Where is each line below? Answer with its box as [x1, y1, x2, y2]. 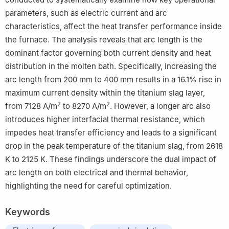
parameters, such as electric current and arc [5, 8, 167, 18]
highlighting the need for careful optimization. [5, 181, 172, 191]
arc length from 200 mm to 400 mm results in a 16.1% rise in [5, 75, 221, 85]
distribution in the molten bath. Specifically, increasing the [5, 61, 217, 72]
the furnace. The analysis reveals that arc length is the [5, 35, 202, 45]
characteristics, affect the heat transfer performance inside [5, 21, 222, 32]
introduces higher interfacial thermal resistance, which [5, 114, 205, 125]
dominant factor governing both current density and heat [5, 48, 211, 58]
